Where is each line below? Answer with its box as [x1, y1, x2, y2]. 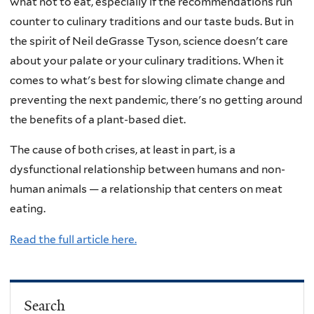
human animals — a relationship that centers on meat [10, 182, 282, 196]
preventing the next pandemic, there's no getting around [10, 93, 303, 107]
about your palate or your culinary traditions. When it [10, 53, 284, 67]
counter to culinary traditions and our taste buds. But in [10, 14, 294, 28]
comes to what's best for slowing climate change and [10, 73, 285, 87]
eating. [10, 202, 46, 216]
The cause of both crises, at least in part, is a [10, 143, 235, 157]
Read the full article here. [10, 232, 137, 246]
